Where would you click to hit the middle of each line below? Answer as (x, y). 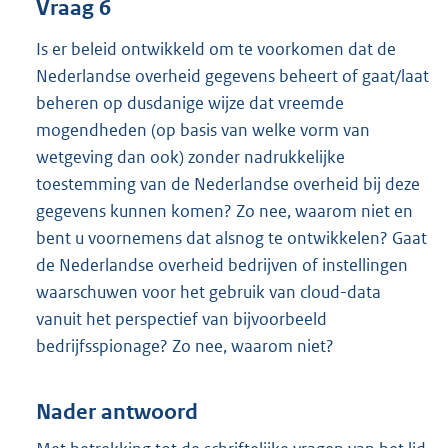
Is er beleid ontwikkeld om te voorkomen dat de (216, 48)
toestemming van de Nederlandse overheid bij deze (228, 183)
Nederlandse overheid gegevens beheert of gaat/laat (232, 75)
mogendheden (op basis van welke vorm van (203, 129)
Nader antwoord (117, 412)
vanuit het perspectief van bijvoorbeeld (181, 318)
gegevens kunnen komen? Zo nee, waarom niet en (224, 210)
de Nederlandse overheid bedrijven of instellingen (222, 264)
